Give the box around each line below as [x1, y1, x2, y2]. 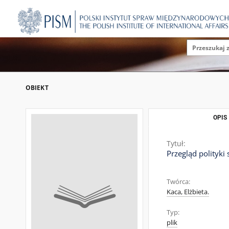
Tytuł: [167, 139, 186, 148]
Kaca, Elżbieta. [167, 188, 209, 196]
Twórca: [167, 177, 190, 186]
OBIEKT [26, 83, 49, 92]
